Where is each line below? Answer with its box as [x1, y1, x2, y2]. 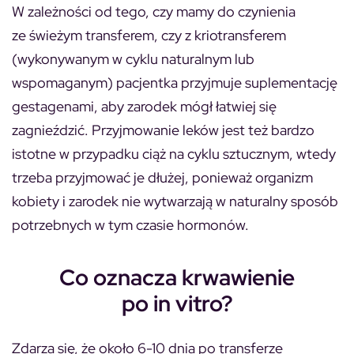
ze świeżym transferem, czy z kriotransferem [12, 25, 286, 44]
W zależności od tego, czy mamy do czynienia [12, 2, 296, 21]
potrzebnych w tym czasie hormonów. [12, 215, 249, 234]
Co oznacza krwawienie [59, 262, 295, 292]
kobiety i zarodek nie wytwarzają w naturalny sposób [12, 191, 338, 210]
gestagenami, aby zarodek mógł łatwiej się [12, 96, 277, 115]
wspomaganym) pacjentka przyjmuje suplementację [12, 73, 337, 92]
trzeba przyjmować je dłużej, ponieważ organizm [12, 168, 313, 186]
